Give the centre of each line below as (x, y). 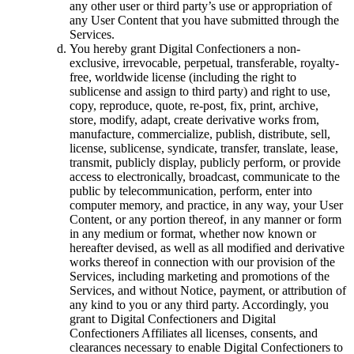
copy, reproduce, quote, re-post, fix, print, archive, (194, 105)
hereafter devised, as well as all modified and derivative (207, 247)
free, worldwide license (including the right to (183, 77)
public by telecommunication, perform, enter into (191, 190)
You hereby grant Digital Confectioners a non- (185, 48)
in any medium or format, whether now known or (193, 233)
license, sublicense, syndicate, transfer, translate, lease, (204, 148)
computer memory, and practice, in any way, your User (206, 205)
